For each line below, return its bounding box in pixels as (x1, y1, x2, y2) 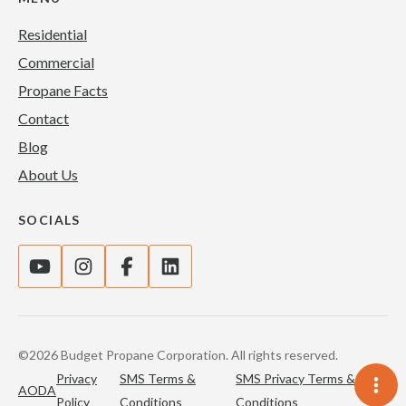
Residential (18, 25, 87, 43)
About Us (18, 166, 78, 184)
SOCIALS (18, 212, 81, 228)
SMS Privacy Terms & (236, 371, 356, 387)
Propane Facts (18, 82, 108, 100)
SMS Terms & (119, 371, 196, 387)
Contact (18, 110, 69, 128)
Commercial (18, 53, 94, 72)
